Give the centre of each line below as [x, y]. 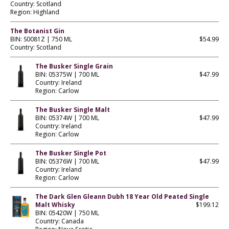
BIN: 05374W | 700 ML [67, 118]
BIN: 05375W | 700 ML [67, 74]
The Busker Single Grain [74, 66]
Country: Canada [59, 221]
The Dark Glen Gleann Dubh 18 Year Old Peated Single [122, 196]
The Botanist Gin [37, 31]
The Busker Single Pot [71, 153]
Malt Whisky [55, 204]
